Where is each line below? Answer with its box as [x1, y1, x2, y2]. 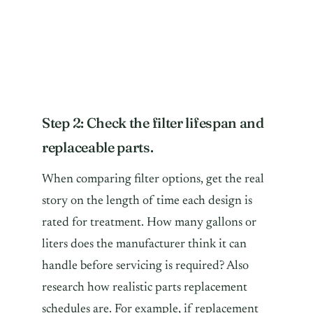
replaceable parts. [42, 138, 156, 156]
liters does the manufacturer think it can [42, 238, 247, 251]
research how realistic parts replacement [42, 281, 247, 294]
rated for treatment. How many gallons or [42, 216, 256, 229]
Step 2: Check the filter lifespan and [42, 113, 264, 131]
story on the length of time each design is [42, 194, 252, 208]
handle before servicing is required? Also [42, 259, 249, 272]
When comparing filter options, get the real [42, 173, 264, 186]
